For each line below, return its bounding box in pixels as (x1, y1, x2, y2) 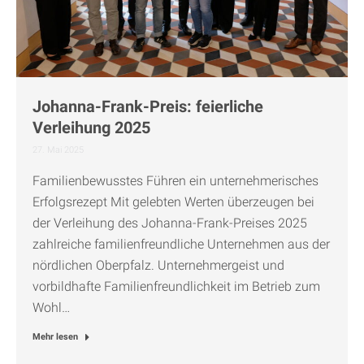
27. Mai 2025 (32, 145, 84, 156)
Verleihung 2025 (32, 118, 150, 138)
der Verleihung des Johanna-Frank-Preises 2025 (32, 215, 307, 232)
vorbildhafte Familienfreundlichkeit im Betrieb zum (32, 279, 320, 295)
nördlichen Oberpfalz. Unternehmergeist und (32, 258, 284, 274)
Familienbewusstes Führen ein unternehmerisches (32, 173, 318, 189)
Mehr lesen (32, 331, 78, 343)
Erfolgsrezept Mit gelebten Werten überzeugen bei (32, 194, 314, 210)
